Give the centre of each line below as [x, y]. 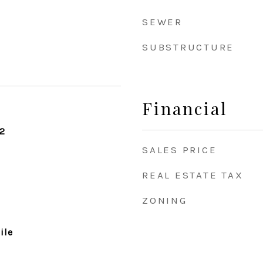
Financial [185, 108]
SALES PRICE [180, 150]
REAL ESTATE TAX [193, 175]
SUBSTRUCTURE [188, 47]
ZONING [165, 200]
